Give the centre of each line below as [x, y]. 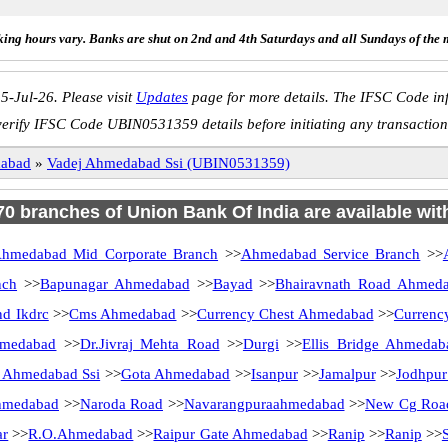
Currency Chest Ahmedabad [285, 314]
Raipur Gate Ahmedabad [230, 434]
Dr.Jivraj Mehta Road [149, 344]
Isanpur [274, 374]
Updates [162, 97]
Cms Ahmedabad [123, 314]
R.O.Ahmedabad [81, 434]
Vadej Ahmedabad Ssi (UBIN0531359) [168, 163]
